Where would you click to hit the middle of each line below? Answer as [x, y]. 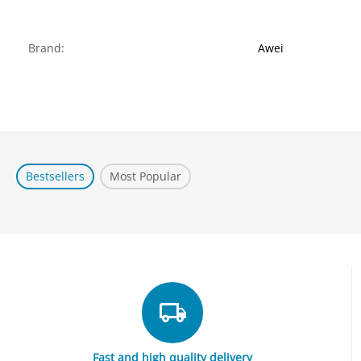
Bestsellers [56, 176]
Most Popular [146, 176]
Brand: [47, 48]
